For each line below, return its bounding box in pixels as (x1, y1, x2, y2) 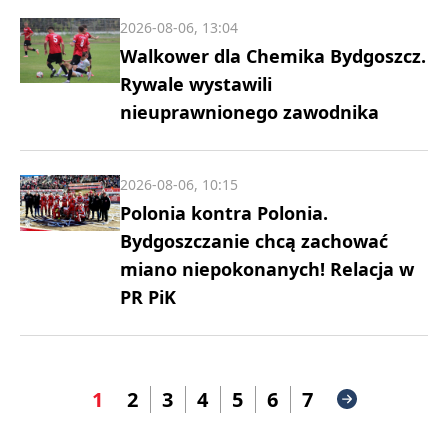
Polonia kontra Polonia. (120, 200, 328, 225)
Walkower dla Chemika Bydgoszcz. (120, 43, 426, 68)
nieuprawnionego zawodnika (120, 99, 379, 124)
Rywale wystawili (120, 71, 272, 96)
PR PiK (120, 284, 176, 309)
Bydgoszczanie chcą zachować (120, 228, 388, 253)
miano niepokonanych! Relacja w (120, 256, 414, 281)
